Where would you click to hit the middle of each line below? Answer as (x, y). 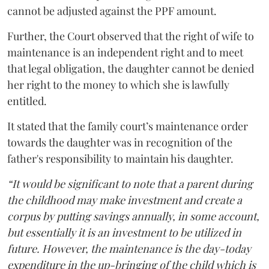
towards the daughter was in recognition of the (120, 142)
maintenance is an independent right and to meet (125, 52)
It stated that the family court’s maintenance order (128, 126)
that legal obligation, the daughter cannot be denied (131, 68)
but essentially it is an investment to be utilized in (124, 232)
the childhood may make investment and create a (125, 200)
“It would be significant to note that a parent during (130, 183)
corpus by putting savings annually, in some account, (133, 216)
